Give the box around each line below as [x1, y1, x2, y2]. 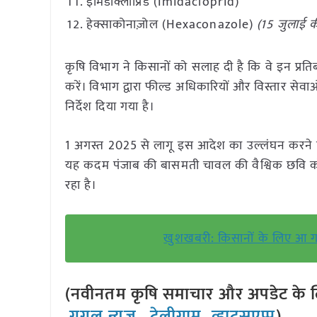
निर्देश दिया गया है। [65, 96, 156, 117]
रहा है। [65, 175, 98, 196]
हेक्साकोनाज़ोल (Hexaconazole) [86, 14, 258, 35]
